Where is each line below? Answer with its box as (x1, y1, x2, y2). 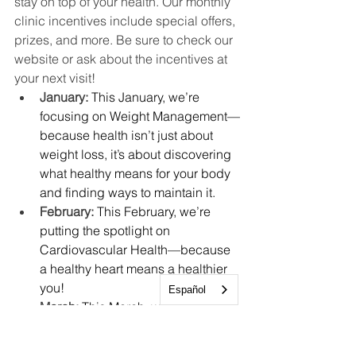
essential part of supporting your (40, 337, 226, 354)
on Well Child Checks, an (40, 318, 187, 335)
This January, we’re (91, 89, 203, 106)
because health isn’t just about (40, 127, 216, 144)
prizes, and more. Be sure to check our (14, 32, 236, 48)
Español (168, 284, 206, 296)
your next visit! (14, 70, 95, 87)
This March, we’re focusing (82, 299, 238, 315)
